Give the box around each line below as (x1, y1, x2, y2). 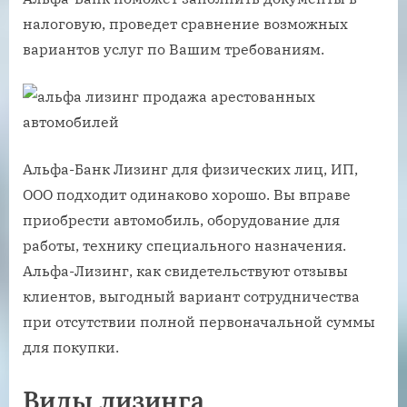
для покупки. (23, 338, 119, 357)
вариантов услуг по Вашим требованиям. (23, 40, 324, 59)
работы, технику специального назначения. (23, 236, 346, 255)
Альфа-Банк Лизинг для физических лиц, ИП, (23, 160, 358, 179)
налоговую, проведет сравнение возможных (23, 15, 348, 34)
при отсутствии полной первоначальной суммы (23, 313, 375, 332)
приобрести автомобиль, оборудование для (23, 211, 340, 230)
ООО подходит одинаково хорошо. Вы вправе (23, 185, 351, 204)
